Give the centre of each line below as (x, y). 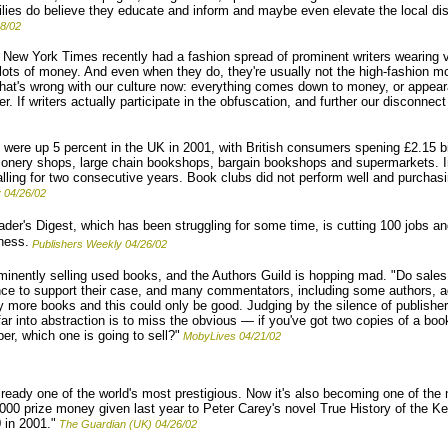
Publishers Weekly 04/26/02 (99, 244)
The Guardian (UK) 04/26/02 (128, 424)
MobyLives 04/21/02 (232, 336)
